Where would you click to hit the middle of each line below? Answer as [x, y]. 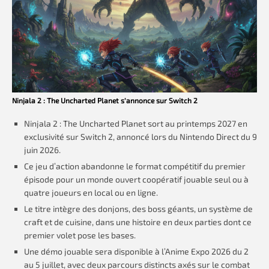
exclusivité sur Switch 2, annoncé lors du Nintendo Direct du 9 [141, 137]
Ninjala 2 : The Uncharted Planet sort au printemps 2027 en [136, 124]
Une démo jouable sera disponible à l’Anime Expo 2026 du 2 [136, 252]
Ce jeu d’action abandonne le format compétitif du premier [135, 166]
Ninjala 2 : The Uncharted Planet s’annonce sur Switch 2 [105, 101]
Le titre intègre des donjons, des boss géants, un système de [138, 209]
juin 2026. [42, 150]
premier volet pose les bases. [80, 235]
